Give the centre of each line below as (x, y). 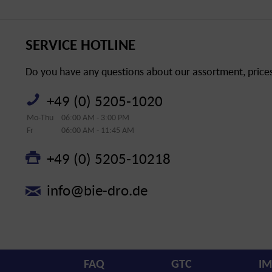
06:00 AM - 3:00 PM (95, 117)
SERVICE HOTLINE (80, 44)
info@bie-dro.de (97, 190)
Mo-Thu (40, 117)
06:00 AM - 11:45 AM (98, 130)
